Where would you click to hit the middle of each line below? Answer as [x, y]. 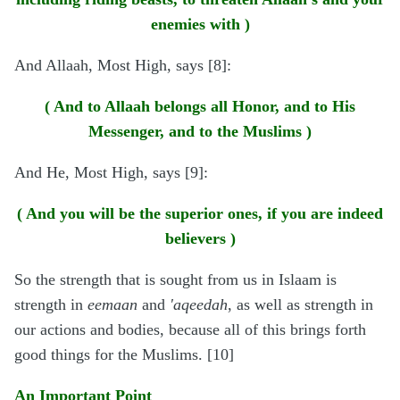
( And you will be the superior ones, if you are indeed [200, 214]
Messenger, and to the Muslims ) [200, 132]
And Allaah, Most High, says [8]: [123, 66]
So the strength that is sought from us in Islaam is [175, 280]
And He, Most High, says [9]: [111, 173]
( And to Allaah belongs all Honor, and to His [200, 107]
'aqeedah [199, 305]
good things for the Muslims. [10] [124, 355]
